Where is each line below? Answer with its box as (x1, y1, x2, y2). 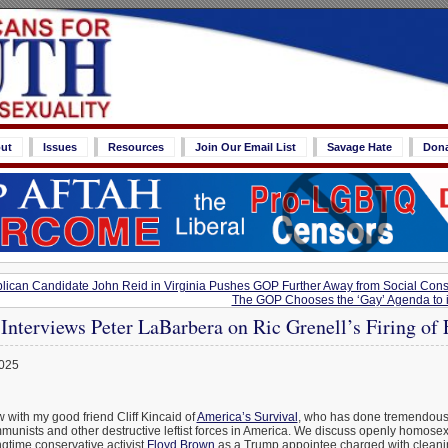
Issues (43, 141, 77, 153)
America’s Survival (196, 410, 298, 425)
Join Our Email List (195, 141, 296, 153)
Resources (108, 141, 164, 153)
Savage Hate (327, 141, 392, 153)
